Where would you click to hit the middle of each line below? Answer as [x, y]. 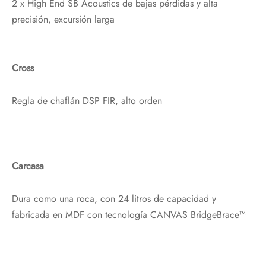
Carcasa [28, 166]
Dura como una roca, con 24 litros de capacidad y [114, 198]
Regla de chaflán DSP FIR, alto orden [87, 100]
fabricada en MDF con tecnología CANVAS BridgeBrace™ [129, 214]
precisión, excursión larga [63, 19]
